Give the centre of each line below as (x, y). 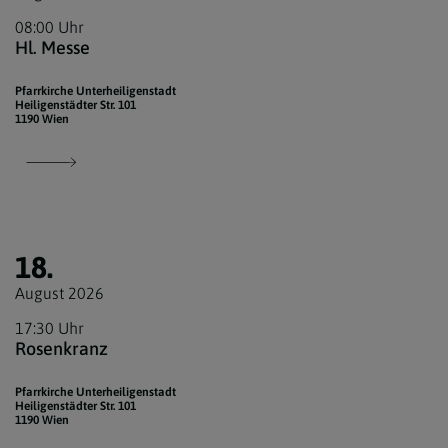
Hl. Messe (52, 48)
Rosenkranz (61, 349)
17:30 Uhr (49, 328)
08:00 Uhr (49, 27)
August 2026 (59, 293)
